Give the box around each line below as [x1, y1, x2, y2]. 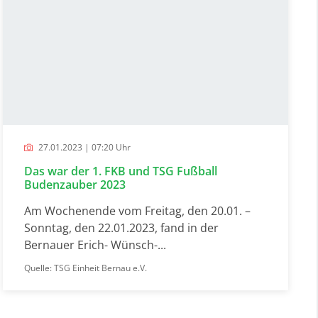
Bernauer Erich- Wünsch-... [24, 236, 167, 253]
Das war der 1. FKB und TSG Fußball [24, 163, 218, 179]
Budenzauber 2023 [24, 176, 126, 192]
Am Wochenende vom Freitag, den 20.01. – [24, 202, 251, 219]
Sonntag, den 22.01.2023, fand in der [24, 219, 219, 236]
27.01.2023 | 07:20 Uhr [36, 141, 131, 153]
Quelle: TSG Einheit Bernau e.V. [24, 261, 148, 274]
